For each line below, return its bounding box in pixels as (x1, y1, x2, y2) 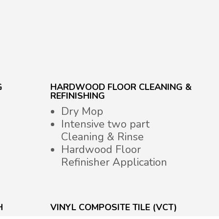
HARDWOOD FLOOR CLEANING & (50, 81, 192, 93)
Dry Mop (61, 104, 103, 119)
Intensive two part (61, 117, 150, 132)
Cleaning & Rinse (61, 130, 144, 145)
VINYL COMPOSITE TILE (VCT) (50, 201, 177, 214)
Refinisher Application (61, 155, 167, 170)
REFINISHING (50, 90, 105, 102)
